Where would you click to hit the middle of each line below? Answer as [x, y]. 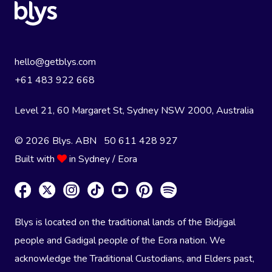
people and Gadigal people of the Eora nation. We [120, 241]
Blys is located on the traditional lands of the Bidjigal [125, 223]
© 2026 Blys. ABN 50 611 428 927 [96, 141]
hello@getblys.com [55, 62]
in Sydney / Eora [102, 159]
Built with [36, 159]
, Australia [233, 110]
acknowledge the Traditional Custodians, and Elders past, [134, 259]
